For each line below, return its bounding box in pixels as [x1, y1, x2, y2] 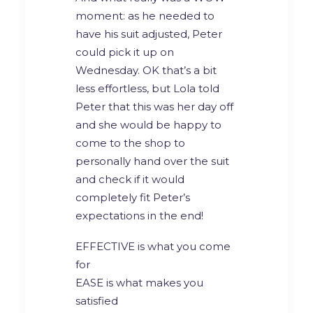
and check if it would [75, 172, 184, 186]
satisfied [75, 293, 118, 307]
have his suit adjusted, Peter [75, 27, 222, 41]
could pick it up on [75, 45, 174, 59]
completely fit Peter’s [75, 190, 190, 204]
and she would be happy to [75, 117, 221, 131]
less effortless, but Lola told [75, 81, 219, 95]
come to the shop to [75, 136, 185, 150]
